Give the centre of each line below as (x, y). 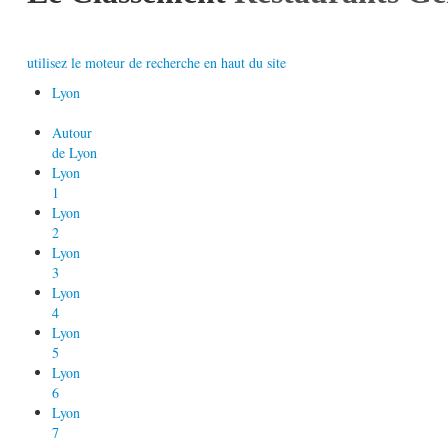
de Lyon (74, 152)
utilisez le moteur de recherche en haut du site (156, 62)
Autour (72, 132)
